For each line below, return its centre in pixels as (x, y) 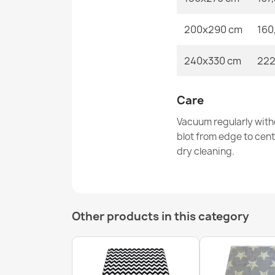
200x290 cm (213, 29)
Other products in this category (161, 216)
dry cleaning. (206, 151)
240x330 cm (213, 61)
